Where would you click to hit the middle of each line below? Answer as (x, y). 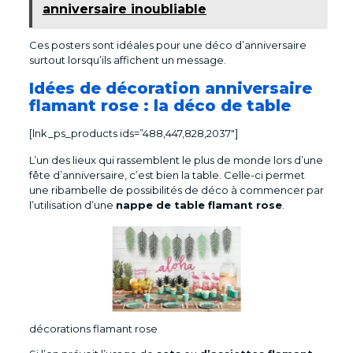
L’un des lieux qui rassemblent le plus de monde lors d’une (176, 160)
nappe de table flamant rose (199, 204)
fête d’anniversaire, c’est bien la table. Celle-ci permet (167, 175)
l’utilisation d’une (72, 204)
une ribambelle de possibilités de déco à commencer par (176, 190)
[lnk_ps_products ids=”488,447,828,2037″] (133, 133)
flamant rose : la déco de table (160, 105)
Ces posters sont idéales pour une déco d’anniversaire (167, 45)
